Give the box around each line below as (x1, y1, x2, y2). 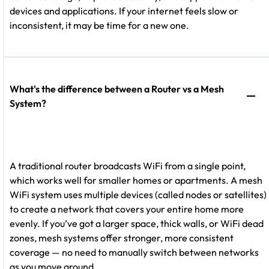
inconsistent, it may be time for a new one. (10, 19, 189, 31)
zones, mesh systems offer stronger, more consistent (10, 231, 234, 244)
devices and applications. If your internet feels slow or (10, 4, 238, 17)
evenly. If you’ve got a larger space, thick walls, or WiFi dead (10, 217, 264, 229)
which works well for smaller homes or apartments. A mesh (10, 174, 262, 186)
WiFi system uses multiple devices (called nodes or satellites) (10, 188, 267, 201)
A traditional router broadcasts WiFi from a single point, (10, 159, 246, 172)
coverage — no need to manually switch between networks (10, 246, 259, 258)
